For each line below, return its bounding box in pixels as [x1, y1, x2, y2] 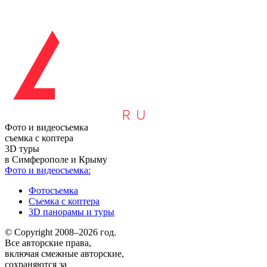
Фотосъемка [29, 185, 78, 195]
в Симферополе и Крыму [5, 154, 107, 164]
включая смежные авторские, [5, 249, 124, 259]
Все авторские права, [5, 238, 91, 248]
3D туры [5, 144, 39, 154]
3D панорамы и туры [29, 207, 114, 217]
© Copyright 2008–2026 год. [5, 227, 116, 237]
